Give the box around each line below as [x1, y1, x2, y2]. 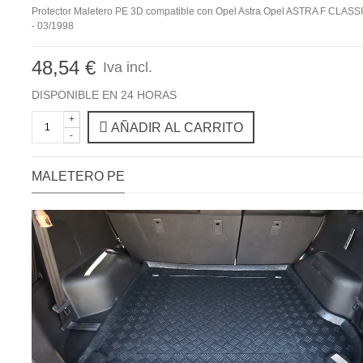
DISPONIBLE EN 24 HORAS [31, 88, 177, 101]
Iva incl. [98, 58, 152, 75]
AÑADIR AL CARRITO [110, 120, 243, 135]
